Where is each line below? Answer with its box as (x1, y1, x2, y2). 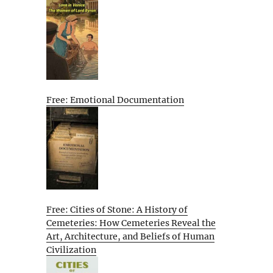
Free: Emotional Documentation (46, 94, 184, 106)
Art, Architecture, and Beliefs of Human (46, 231, 214, 243)
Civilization (46, 244, 96, 256)
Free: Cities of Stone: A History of (46, 204, 188, 216)
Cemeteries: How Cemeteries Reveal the (46, 218, 216, 229)
